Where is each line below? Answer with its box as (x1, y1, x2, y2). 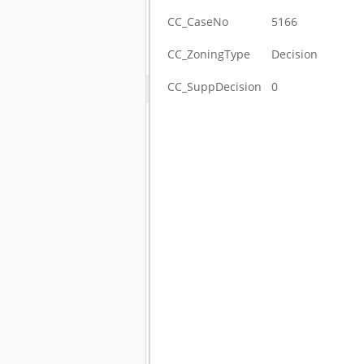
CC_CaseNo (167, 14, 229, 29)
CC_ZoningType (167, 46, 251, 62)
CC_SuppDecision (167, 79, 262, 94)
